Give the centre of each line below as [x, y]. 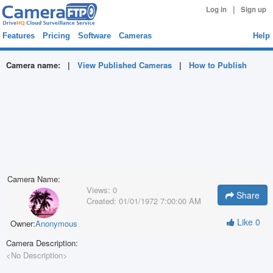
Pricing [56, 36]
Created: [101, 201]
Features [19, 36]
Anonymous [56, 223]
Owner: [23, 223]
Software [94, 36]
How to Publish [218, 65]
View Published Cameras [125, 65]
